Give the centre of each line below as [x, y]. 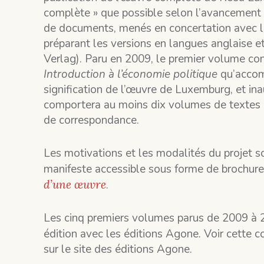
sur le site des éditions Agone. [118, 250]
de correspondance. [92, 121]
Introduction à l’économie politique [131, 75]
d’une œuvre [75, 185]
